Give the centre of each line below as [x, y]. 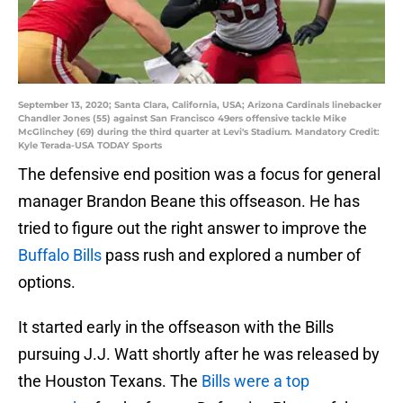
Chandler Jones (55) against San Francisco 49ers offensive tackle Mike [182, 119]
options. [47, 282]
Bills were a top [255, 381]
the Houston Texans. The [110, 381]
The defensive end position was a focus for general [199, 175]
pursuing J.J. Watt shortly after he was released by [199, 354]
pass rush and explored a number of [231, 255]
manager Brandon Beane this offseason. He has [189, 201]
